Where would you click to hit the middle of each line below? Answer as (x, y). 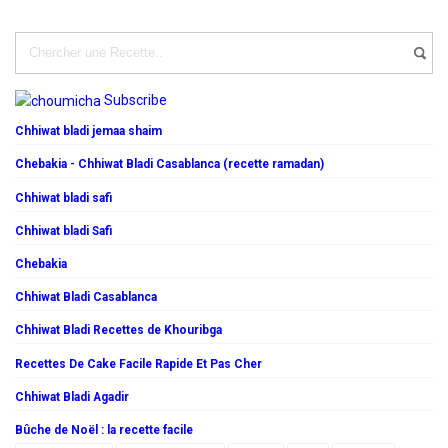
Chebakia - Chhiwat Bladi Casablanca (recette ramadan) (169, 164)
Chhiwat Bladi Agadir (72, 396)
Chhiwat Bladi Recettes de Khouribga (118, 330)
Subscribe (135, 99)
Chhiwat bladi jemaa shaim (88, 131)
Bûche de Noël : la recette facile (104, 429)
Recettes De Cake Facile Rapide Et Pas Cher (138, 363)
